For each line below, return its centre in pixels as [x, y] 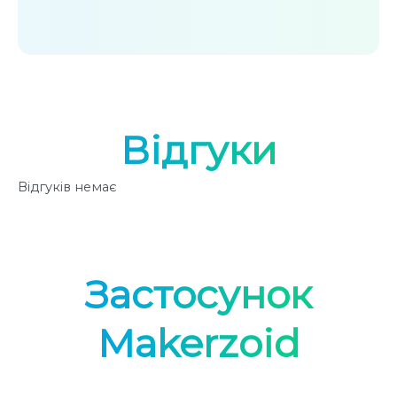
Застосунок [198, 295]
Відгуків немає [67, 187]
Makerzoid [198, 343]
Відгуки [198, 150]
